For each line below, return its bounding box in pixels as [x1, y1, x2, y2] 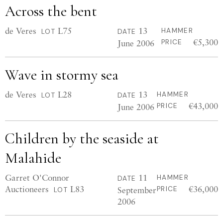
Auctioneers [5, 184, 49, 194]
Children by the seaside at [5, 129, 159, 148]
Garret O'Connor [5, 172, 69, 183]
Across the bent [5, 2, 97, 20]
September [117, 185, 156, 195]
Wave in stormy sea [5, 66, 118, 84]
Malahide [5, 149, 61, 167]
